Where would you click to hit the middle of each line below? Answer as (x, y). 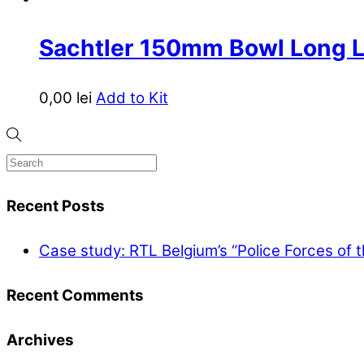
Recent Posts (56, 206)
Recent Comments (75, 296)
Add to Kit (132, 97)
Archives (40, 340)
